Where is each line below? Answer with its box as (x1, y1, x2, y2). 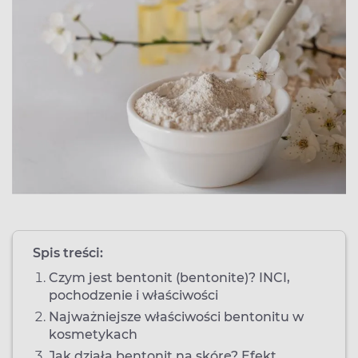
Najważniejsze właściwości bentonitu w (49, 308, 304, 324)
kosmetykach (49, 326, 137, 342)
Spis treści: (33, 245, 103, 261)
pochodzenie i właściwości (49, 287, 218, 303)
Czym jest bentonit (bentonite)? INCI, (49, 269, 290, 285)
